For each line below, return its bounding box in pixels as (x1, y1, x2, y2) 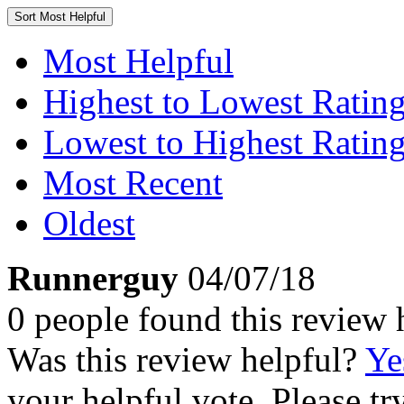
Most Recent (43, 163, 223, 202)
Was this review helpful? (7, 340, 365, 379)
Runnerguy (7, 259, 179, 298)
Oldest (43, 204, 135, 243)
